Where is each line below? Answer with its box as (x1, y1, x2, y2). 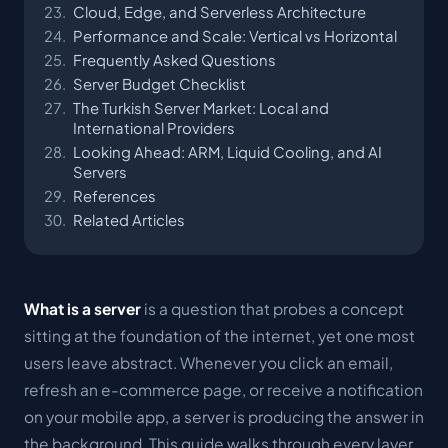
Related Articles (73, 211, 185, 229)
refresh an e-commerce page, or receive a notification (24, 380, 423, 399)
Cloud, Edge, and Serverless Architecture (73, 3, 366, 21)
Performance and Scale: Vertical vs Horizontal (73, 27, 397, 45)
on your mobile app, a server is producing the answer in (24, 407, 424, 426)
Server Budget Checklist (73, 75, 246, 93)
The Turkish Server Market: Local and (73, 99, 329, 117)
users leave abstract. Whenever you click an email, (24, 353, 393, 372)
